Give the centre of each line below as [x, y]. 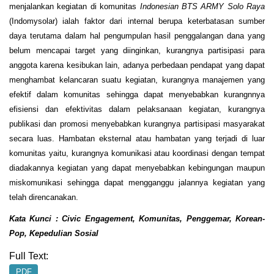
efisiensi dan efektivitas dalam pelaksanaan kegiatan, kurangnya [137, 109]
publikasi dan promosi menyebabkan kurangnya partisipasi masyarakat [137, 124]
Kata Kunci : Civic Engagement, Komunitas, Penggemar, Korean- [137, 219]
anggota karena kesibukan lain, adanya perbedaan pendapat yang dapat [137, 65]
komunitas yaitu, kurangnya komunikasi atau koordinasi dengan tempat [137, 154]
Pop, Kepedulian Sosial [54, 234]
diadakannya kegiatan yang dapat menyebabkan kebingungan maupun [137, 168]
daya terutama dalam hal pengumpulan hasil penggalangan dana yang [137, 36]
